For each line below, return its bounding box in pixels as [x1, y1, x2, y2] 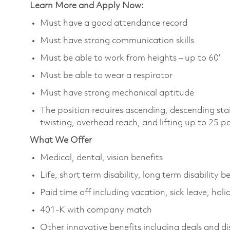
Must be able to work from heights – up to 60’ [40, 53, 220, 63]
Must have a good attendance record [40, 18, 187, 28]
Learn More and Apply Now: [30, 1, 144, 10]
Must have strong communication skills [40, 36, 194, 45]
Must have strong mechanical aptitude [40, 88, 194, 98]
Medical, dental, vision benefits [40, 153, 163, 162]
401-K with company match [40, 205, 152, 215]
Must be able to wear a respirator [40, 71, 172, 80]
